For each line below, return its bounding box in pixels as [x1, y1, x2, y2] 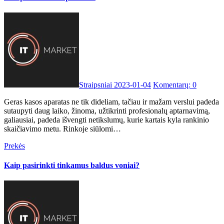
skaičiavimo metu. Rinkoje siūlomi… [4, 124, 121, 133]
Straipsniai [79, 80, 114, 89]
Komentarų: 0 [153, 80, 196, 89]
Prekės [4, 141, 25, 150]
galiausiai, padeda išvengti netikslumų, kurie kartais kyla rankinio [4, 115, 209, 124]
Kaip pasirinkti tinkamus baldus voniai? [4, 161, 139, 170]
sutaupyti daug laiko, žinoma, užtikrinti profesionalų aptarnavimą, [4, 106, 210, 115]
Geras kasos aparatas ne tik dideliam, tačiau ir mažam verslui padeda [4, 97, 10, 106]
